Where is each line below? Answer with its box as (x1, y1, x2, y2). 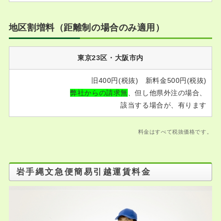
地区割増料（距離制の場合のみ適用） (8, 23, 165, 33)
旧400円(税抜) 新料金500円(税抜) (91, 76, 207, 84)
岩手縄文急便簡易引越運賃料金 (16, 167, 151, 177)
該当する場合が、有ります (120, 101, 207, 109)
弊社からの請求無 (70, 89, 128, 97)
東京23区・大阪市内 (77, 54, 144, 62)
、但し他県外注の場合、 (127, 89, 207, 97)
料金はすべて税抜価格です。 (138, 129, 213, 135)
